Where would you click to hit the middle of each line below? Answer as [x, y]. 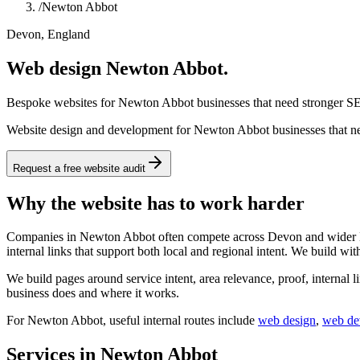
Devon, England [48, 34]
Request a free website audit [79, 168]
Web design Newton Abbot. [117, 68]
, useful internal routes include [179, 321]
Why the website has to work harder [155, 203]
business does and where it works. [93, 293]
